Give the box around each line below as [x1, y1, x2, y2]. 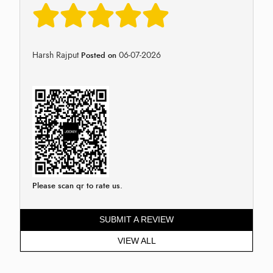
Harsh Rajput [32, 49, 79, 61]
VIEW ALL [117, 235, 156, 246]
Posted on [79, 49, 119, 61]
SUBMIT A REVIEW [99, 214, 174, 224]
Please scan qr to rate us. [32, 180, 122, 191]
